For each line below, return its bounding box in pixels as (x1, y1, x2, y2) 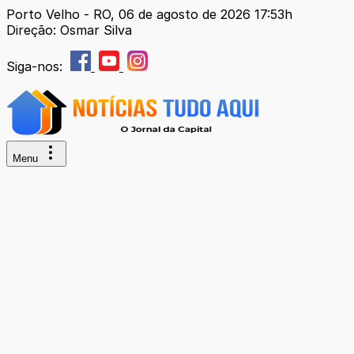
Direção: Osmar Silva (6, 22, 132, 38)
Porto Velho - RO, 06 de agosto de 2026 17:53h (6, 6, 292, 22)
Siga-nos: (6, 58, 66, 74)
